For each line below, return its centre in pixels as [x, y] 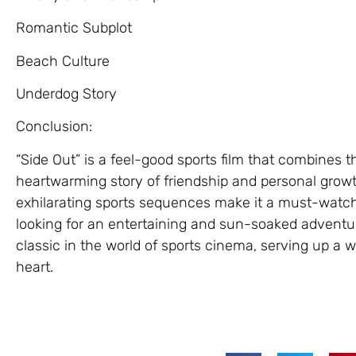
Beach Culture [63, 61]
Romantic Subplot [74, 28]
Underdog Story [66, 93]
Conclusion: [54, 127]
